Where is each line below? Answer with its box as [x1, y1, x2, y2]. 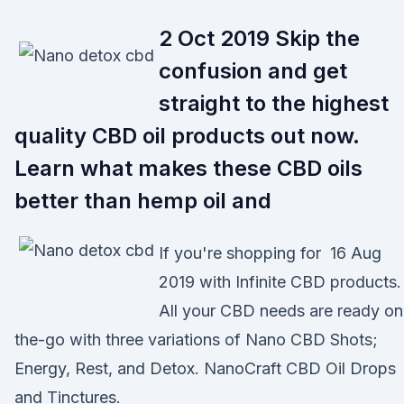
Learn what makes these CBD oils [14, 155, 363, 181]
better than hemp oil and [14, 188, 277, 214]
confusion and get [159, 58, 347, 84]
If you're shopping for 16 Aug [159, 243, 381, 262]
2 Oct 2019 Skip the [159, 25, 360, 51]
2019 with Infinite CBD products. [159, 272, 401, 291]
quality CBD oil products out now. [14, 123, 360, 149]
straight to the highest [159, 90, 389, 116]
